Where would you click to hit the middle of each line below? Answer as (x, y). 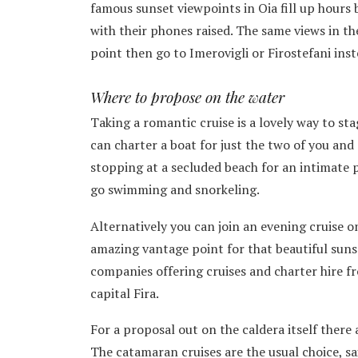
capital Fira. (125, 293)
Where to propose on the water (188, 97)
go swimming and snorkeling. (175, 190)
